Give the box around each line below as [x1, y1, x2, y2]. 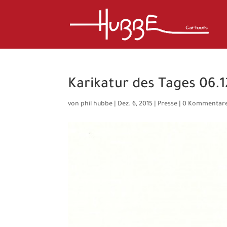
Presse [158, 101, 178, 108]
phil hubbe [81, 101, 113, 108]
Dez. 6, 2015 [118, 101, 153, 108]
